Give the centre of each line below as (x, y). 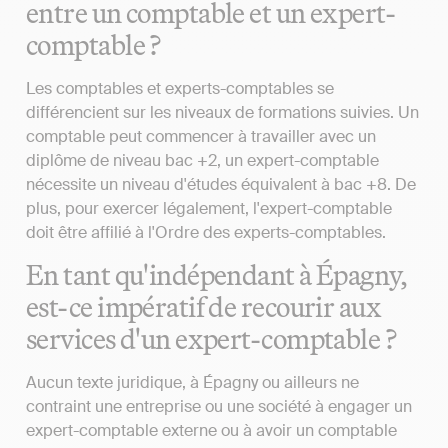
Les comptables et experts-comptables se (180, 88)
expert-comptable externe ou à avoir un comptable (211, 430)
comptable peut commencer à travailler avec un (201, 136)
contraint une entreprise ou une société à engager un (219, 406)
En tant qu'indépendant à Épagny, (217, 274)
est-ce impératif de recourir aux (204, 306)
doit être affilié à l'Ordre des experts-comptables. (206, 232)
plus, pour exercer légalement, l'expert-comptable (209, 208)
